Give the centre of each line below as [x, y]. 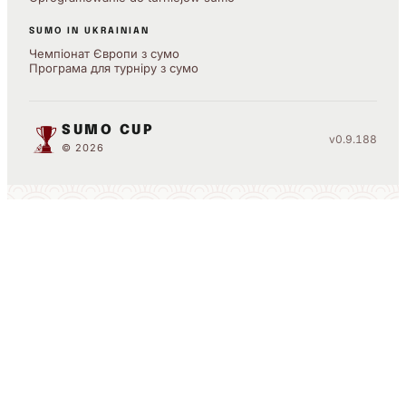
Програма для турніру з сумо [114, 68]
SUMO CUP [108, 131]
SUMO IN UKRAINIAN [89, 30]
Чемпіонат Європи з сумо [104, 53]
